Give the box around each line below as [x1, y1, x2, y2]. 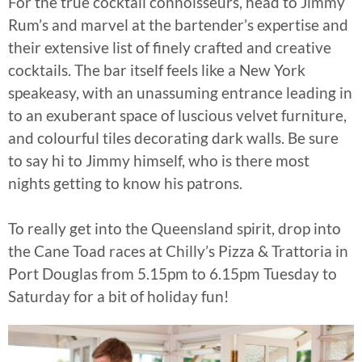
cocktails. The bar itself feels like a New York [8, 60, 305, 79]
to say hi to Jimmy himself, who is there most [8, 150, 309, 170]
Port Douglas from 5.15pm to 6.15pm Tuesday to [8, 263, 337, 283]
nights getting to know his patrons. [8, 173, 242, 192]
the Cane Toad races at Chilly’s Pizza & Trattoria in [8, 241, 348, 260]
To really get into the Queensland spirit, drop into [8, 218, 341, 238]
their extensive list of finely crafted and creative [8, 37, 331, 57]
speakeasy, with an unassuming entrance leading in [8, 82, 352, 102]
